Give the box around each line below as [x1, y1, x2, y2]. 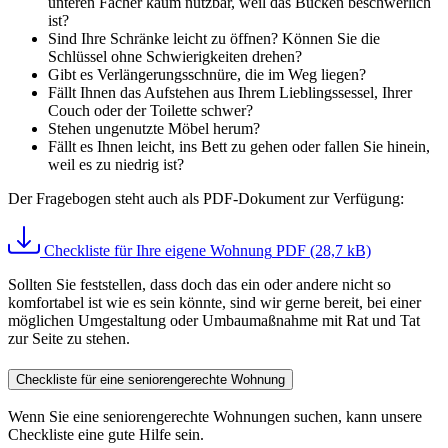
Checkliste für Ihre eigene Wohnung [44, 241, 272, 259]
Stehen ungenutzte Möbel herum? [48, 119, 260, 137]
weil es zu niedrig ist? [48, 155, 184, 173]
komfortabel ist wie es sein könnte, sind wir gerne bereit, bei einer [8, 293, 421, 311]
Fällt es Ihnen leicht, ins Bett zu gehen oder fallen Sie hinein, [48, 137, 430, 155]
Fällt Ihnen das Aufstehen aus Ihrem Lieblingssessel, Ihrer [48, 83, 412, 101]
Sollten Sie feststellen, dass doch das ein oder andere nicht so [8, 275, 391, 293]
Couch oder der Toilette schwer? [48, 101, 253, 119]
